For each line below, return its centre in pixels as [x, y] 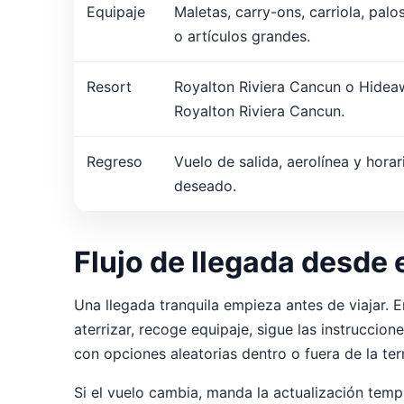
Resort [109, 87]
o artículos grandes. [242, 37]
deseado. [205, 186]
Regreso [115, 162]
